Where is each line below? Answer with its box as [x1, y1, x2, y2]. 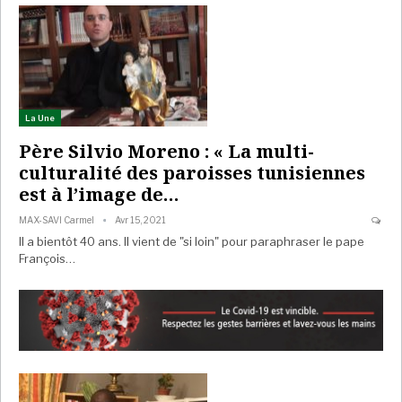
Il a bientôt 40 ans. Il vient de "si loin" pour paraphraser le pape [19, 233, 364, 249]
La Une [25, 112, 55, 123]
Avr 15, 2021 [115, 214, 166, 225]
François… [19, 250, 75, 266]
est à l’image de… [19, 181, 179, 206]
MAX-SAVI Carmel [19, 214, 96, 225]
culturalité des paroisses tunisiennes [19, 160, 365, 185]
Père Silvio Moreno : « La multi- [19, 138, 314, 163]
